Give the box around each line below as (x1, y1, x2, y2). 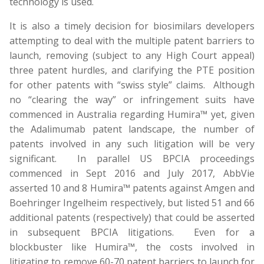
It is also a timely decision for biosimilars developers (9, 19, 255, 32)
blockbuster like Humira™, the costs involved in (9, 240, 255, 253)
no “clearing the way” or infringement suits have (9, 93, 255, 106)
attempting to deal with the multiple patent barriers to (9, 34, 255, 47)
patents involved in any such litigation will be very (9, 137, 255, 150)
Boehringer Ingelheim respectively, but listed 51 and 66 (9, 196, 255, 209)
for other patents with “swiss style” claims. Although (9, 78, 255, 91)
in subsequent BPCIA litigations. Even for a (9, 226, 255, 239)
